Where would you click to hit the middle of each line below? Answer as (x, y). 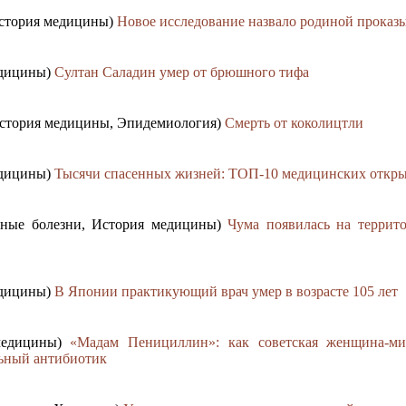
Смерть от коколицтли (294, 123)
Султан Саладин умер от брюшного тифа (182, 72)
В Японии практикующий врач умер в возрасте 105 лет (226, 292)
